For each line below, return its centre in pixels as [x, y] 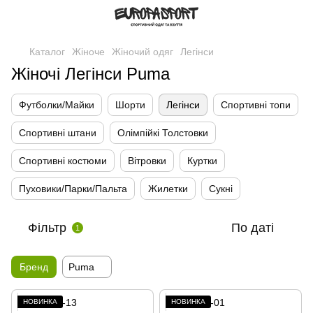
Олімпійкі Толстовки [163, 133]
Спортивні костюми [63, 161]
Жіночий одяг [143, 52]
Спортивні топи [256, 105]
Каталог [47, 52]
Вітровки [147, 161]
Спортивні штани [58, 133]
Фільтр [47, 228]
